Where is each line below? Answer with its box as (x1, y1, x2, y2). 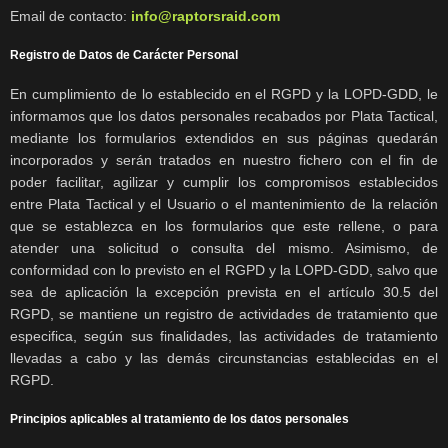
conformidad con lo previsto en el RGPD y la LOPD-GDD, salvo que (10, 262, 438, 279)
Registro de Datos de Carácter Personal (10, 48, 238, 63)
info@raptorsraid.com (131, 8, 280, 25)
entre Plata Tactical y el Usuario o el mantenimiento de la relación (10, 196, 438, 213)
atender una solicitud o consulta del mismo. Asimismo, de (10, 240, 438, 257)
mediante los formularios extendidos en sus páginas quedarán (10, 130, 438, 147)
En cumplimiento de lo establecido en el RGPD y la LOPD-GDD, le (10, 86, 438, 103)
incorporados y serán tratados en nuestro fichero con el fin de (10, 152, 438, 169)
